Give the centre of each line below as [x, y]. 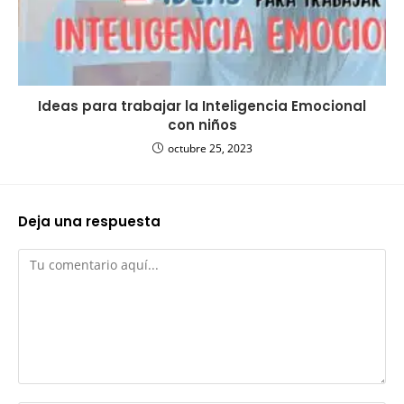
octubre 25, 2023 [210, 148]
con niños [202, 124]
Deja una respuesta [89, 221]
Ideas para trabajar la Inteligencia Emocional [202, 106]
